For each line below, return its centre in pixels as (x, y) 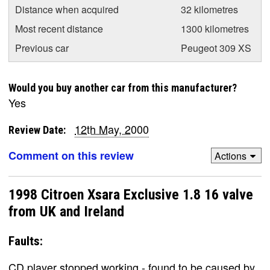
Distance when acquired (67, 9)
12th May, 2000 (112, 129)
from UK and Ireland (66, 212)
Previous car (42, 48)
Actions (230, 155)
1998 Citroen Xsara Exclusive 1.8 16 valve (131, 195)
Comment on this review (71, 155)
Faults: (26, 241)
